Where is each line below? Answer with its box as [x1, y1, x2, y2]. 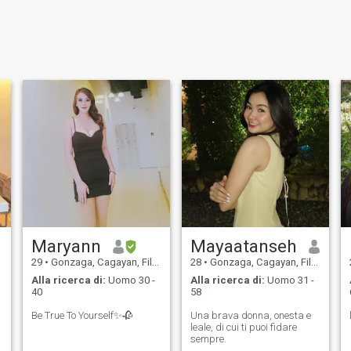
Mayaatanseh [190, 236, 297, 257]
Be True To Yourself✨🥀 [31, 309, 132, 321]
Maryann [31, 236, 101, 257]
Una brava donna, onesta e [190, 309, 311, 321]
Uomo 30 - [105, 273, 155, 286]
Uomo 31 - [264, 273, 314, 286]
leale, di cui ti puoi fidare [190, 320, 297, 333]
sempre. [190, 332, 226, 345]
